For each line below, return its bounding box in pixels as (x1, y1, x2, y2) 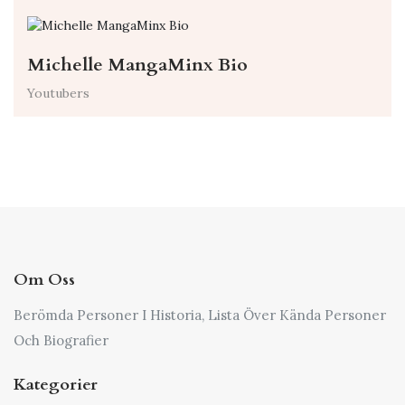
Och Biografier (14, 332, 108, 350)
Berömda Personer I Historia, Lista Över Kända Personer (14, 306, 386, 325)
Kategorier (14, 373, 98, 397)
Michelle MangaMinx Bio (27, 52, 248, 78)
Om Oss (14, 268, 75, 292)
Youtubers (27, 85, 89, 102)
